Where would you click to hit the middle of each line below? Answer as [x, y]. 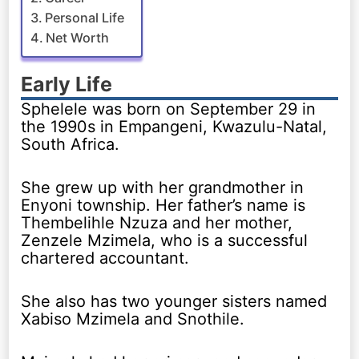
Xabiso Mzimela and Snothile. [133, 319]
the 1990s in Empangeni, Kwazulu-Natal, [174, 126]
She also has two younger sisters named [174, 301]
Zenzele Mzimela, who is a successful [165, 240]
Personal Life [85, 17]
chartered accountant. [105, 258]
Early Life [67, 84]
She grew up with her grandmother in [163, 187]
